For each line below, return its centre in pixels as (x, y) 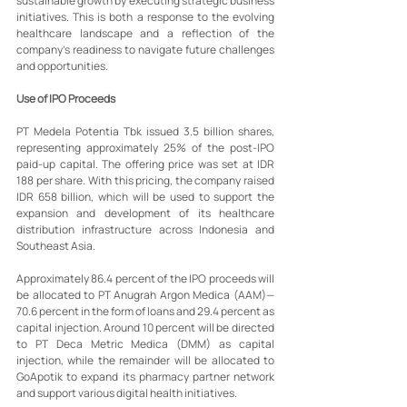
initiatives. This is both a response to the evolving (145, 16)
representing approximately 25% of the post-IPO (145, 147)
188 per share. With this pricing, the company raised (145, 180)
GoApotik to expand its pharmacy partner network (145, 376)
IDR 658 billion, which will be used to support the (145, 196)
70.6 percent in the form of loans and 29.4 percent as (145, 311)
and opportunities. (62, 65)
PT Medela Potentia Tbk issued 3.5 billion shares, (145, 131)
